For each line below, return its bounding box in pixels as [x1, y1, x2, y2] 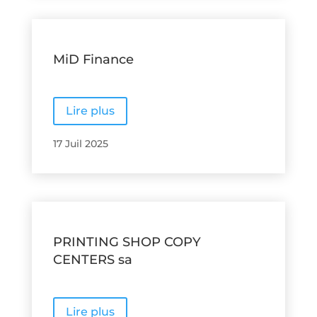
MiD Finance [52, 51, 134, 67]
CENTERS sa [52, 252, 132, 268]
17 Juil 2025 [52, 137, 108, 151]
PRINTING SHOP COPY [52, 234, 201, 250]
